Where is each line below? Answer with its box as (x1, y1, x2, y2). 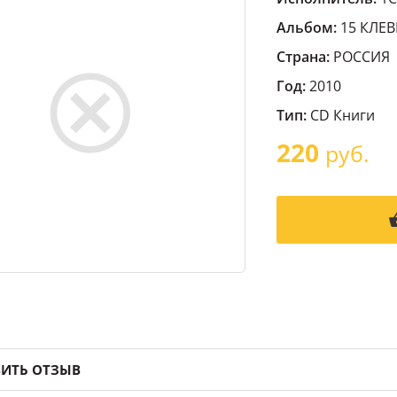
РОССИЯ (330, 47, 390, 66)
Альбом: (276, 18, 337, 37)
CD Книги (310, 105, 375, 125)
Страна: (276, 47, 330, 66)
